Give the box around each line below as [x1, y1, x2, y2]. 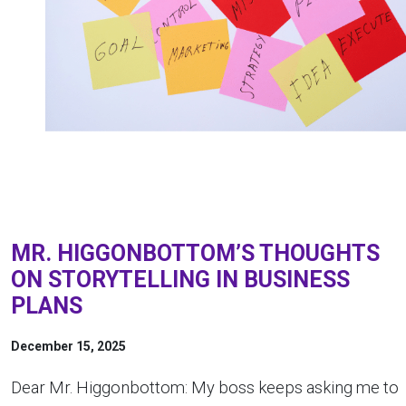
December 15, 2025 [11, 339, 126, 353]
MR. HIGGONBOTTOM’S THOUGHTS [11, 240, 380, 266]
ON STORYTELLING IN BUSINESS [11, 266, 350, 293]
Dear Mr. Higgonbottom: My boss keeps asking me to [11, 378, 399, 397]
